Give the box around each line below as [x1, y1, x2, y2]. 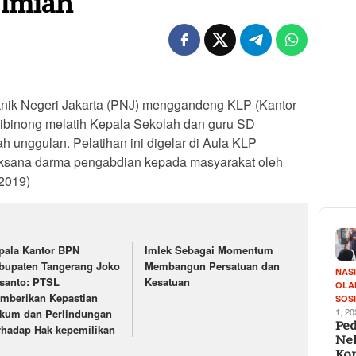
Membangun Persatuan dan [145, 258, 281, 274]
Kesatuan [145, 274, 191, 290]
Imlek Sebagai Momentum [145, 242, 274, 258]
